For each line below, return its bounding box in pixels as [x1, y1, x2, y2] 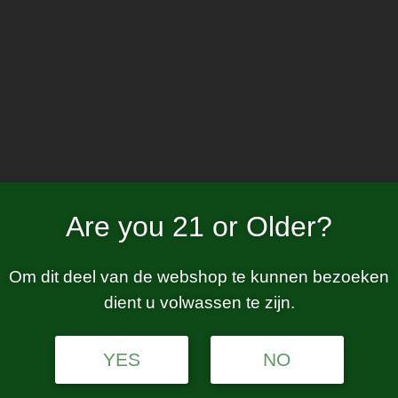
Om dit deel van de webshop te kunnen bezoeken [9, 267, 389, 286]
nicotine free [111, 142, 287, 177]
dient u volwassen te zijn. [103, 292, 295, 312]
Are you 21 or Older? [66, 210, 332, 243]
